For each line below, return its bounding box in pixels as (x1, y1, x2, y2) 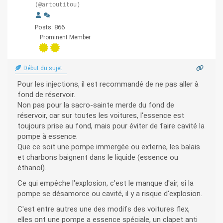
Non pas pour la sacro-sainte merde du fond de (17, 101, 174, 110)
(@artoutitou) (35, 1, 80, 9)
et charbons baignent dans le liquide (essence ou (17, 153, 178, 162)
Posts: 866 (35, 23, 65, 31)
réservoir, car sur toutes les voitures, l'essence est (17, 111, 184, 120)
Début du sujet (22, 65, 62, 72)
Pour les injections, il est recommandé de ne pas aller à (17, 80, 199, 89)
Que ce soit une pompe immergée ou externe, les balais (17, 142, 200, 152)
